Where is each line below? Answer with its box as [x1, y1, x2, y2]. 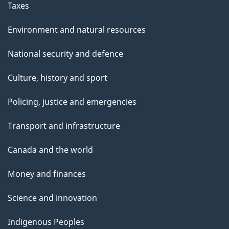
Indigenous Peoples [8, 216, 84, 227]
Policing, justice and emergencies [8, 96, 136, 107]
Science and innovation [8, 192, 97, 203]
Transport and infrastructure [8, 120, 120, 131]
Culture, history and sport [8, 72, 107, 83]
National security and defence [8, 48, 123, 59]
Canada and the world [8, 144, 93, 155]
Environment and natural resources [8, 24, 146, 35]
